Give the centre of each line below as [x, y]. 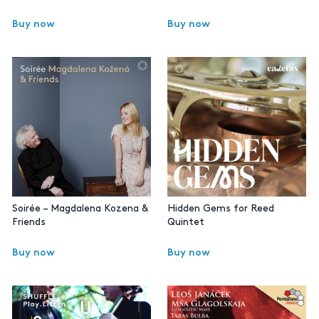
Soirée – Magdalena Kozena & [80, 208]
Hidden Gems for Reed [220, 208]
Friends [28, 221]
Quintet [185, 221]
